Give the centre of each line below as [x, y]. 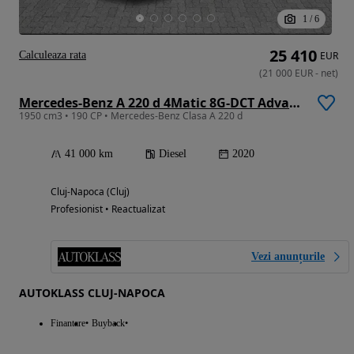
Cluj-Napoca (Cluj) [90, 192]
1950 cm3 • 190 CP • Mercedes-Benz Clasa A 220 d [131, 116]
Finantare [68, 324]
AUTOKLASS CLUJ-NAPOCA [92, 293]
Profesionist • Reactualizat [108, 209]
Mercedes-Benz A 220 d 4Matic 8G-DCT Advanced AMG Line [295, 103]
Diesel [173, 154]
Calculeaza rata [53, 55]
